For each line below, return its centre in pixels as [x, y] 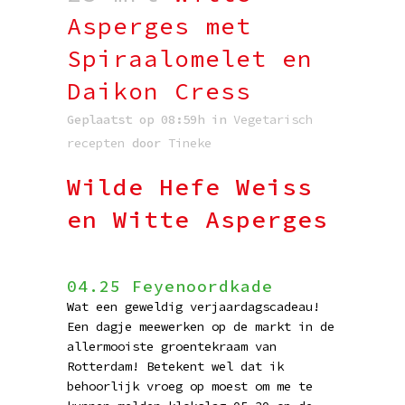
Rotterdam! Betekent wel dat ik [175, 366]
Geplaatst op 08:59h [136, 119]
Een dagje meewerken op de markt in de [201, 326]
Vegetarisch [273, 119]
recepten [96, 143]
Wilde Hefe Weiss [190, 187]
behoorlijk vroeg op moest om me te [190, 386]
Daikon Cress [159, 91]
